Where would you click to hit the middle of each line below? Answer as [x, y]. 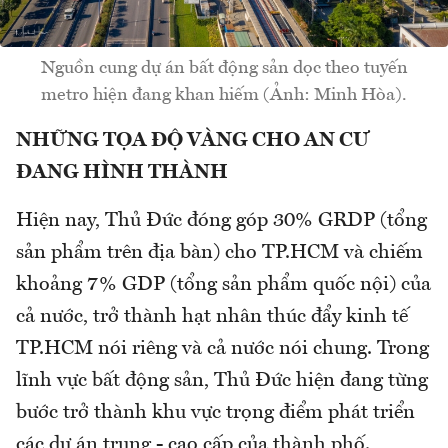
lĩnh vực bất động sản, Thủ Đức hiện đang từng [222, 381]
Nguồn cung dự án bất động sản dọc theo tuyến [224, 68]
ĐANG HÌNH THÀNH [122, 173]
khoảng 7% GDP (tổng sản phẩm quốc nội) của [223, 285]
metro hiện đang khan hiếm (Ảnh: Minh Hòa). [224, 95]
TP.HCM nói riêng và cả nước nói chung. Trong [222, 349]
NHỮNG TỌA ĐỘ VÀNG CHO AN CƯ [193, 141]
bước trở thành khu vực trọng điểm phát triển [215, 413]
